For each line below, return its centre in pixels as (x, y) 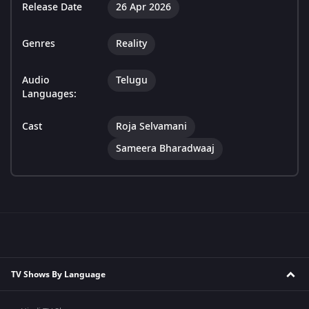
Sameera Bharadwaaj (165, 149)
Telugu (132, 81)
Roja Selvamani (151, 127)
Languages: (49, 94)
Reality (131, 44)
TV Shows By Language (58, 274)
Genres (39, 44)
